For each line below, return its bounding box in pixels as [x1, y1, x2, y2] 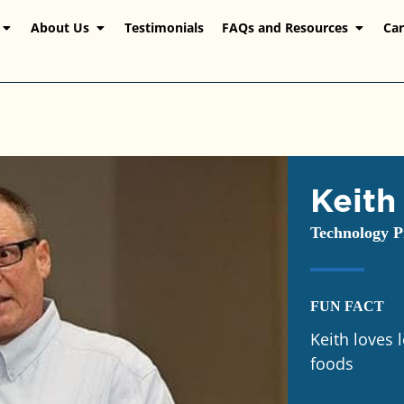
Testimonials [124, 19, 204, 36]
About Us [31, 19, 89, 36]
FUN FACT [310, 298, 384, 314]
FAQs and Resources [222, 19, 348, 36]
